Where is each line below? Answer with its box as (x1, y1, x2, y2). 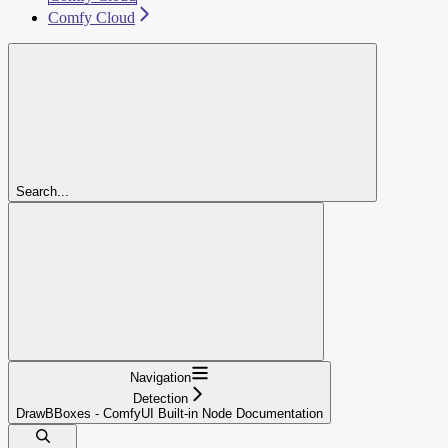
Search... (16, 183, 69, 199)
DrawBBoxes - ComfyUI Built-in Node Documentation (16, 405, 323, 421)
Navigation (130, 369, 191, 385)
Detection (133, 390, 188, 406)
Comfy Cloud (48, 8, 135, 26)
